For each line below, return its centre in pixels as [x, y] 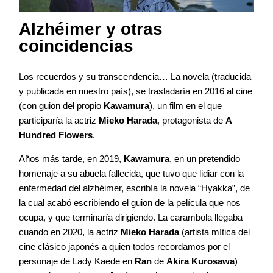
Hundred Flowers [56, 135]
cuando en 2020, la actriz [70, 232]
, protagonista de [191, 121]
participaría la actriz [59, 121]
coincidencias [76, 46]
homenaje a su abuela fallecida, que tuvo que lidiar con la [131, 174]
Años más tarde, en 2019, [71, 159]
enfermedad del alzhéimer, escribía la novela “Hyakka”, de [134, 188]
